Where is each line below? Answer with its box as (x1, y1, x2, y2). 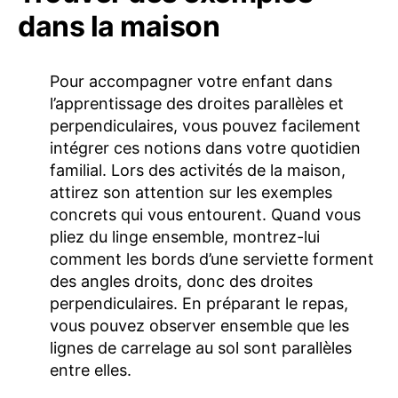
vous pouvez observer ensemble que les (50, 315, 349, 335)
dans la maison (18, 8, 220, 44)
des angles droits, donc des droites (50, 271, 313, 291)
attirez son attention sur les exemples (50, 182, 332, 202)
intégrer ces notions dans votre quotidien (50, 138, 361, 157)
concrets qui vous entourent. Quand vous (50, 204, 361, 224)
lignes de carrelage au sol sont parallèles (50, 338, 352, 357)
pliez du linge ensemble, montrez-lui (50, 227, 320, 246)
